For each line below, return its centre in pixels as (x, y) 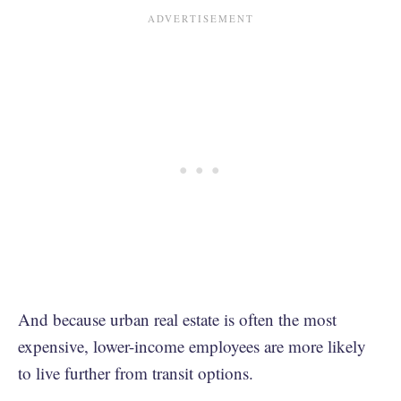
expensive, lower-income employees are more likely (192, 346)
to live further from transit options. (136, 372)
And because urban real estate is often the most (177, 319)
